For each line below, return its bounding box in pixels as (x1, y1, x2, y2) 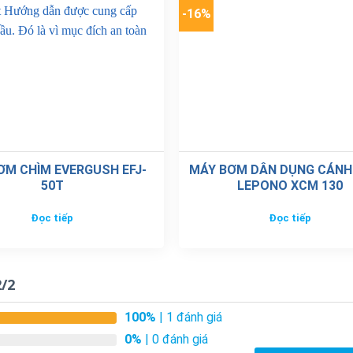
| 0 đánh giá (142, 331, 208, 347)
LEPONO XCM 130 (237, 178, 344, 194)
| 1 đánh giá (156, 309, 222, 325)
